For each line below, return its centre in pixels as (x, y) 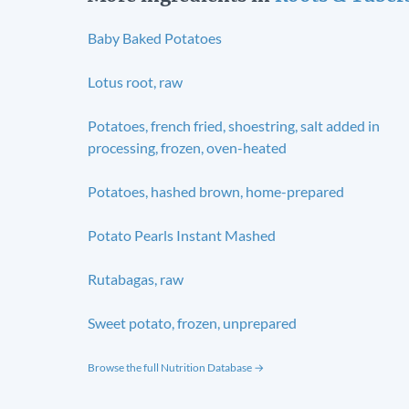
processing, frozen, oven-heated (187, 147)
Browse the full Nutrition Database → (176, 367)
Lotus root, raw (135, 81)
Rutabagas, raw (136, 278)
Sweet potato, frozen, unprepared (192, 322)
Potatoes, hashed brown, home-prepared (216, 191)
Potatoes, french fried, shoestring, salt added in (234, 125)
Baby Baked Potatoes (155, 37)
